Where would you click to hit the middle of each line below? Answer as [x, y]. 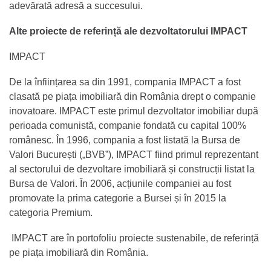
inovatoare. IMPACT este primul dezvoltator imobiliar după [134, 111]
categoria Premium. [51, 212]
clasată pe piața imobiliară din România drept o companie [132, 96]
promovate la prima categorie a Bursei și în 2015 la [118, 198]
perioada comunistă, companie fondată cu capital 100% [128, 125]
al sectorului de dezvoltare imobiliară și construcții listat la [132, 169]
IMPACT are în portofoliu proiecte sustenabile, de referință [134, 238]
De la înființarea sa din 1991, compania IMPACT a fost [125, 82]
